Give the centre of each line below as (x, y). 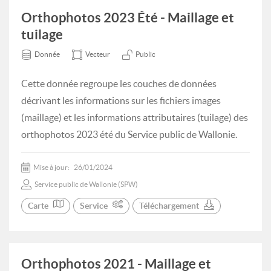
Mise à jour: (52, 167)
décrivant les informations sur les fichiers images (121, 100)
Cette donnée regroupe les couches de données (119, 83)
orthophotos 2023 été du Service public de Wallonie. (129, 134)
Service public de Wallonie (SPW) (86, 184)
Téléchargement (169, 206)
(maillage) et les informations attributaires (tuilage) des (135, 117)
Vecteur (98, 54)
